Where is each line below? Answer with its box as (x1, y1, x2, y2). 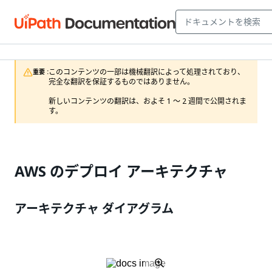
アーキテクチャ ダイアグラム (15, 200, 174, 218)
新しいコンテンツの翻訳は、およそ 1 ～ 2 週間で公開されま (49, 96, 246, 107)
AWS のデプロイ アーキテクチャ (15, 160, 228, 182)
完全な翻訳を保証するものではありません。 (49, 76, 194, 87)
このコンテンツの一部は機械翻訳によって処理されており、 (49, 67, 245, 78)
